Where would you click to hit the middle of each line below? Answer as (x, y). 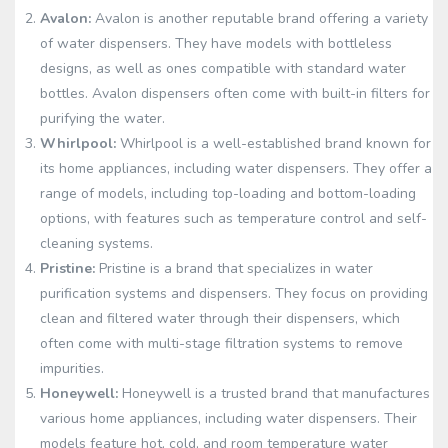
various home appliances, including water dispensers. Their (228, 418)
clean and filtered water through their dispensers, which (220, 318)
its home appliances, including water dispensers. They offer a (236, 168)
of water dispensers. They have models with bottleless (216, 43)
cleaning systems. (96, 243)
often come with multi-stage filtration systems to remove (221, 343)
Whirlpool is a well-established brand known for (273, 143)
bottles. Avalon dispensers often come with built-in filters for (235, 93)
